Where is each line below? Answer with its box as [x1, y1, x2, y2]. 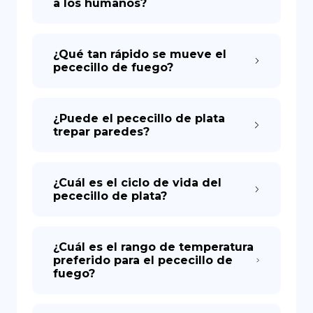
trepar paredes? [53, 125, 150, 138]
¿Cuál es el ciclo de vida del [53, 176, 221, 189]
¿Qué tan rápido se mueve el [53, 48, 226, 61]
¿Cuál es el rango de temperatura [53, 240, 254, 254]
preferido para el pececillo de [53, 254, 233, 267]
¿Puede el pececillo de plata [53, 112, 225, 125]
